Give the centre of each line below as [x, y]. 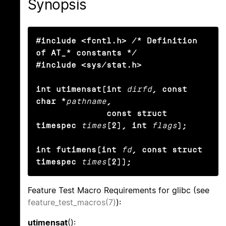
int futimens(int [76, 150]
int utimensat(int [79, 89]
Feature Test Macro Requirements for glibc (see [119, 190]
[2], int [127, 126]
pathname [86, 101]
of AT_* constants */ [86, 53]
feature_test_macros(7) [72, 203]
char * [51, 101]
